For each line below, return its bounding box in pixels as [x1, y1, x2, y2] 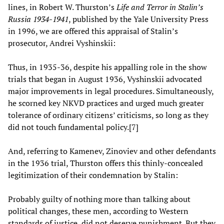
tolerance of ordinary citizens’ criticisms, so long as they [8, 109, 208, 120]
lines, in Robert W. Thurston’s [8, 1, 116, 12]
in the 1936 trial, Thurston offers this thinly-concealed [8, 157, 203, 168]
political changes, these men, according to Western [8, 205, 188, 216]
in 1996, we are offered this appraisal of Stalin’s [8, 25, 178, 36]
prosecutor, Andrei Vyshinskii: [8, 37, 115, 48]
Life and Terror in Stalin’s [116, 1, 203, 12]
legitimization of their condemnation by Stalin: [8, 169, 178, 180]
